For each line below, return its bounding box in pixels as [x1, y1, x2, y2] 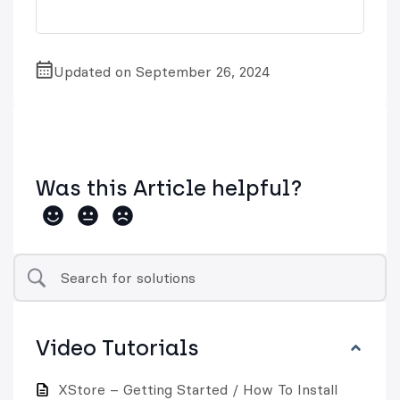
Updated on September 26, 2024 [54, 62, 270, 81]
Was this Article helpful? [36, 175, 303, 202]
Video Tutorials [36, 335, 199, 362]
